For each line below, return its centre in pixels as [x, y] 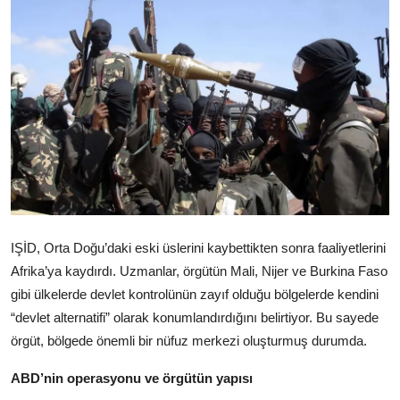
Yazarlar [41, 52]
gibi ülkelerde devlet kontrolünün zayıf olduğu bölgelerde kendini [195, 295]
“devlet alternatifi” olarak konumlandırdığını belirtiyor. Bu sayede [195, 318]
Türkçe [49, 194]
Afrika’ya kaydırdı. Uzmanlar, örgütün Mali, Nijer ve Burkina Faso [199, 271]
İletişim [37, 139]
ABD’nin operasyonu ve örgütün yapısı [132, 379]
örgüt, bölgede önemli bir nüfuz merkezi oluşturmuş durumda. [189, 341]
